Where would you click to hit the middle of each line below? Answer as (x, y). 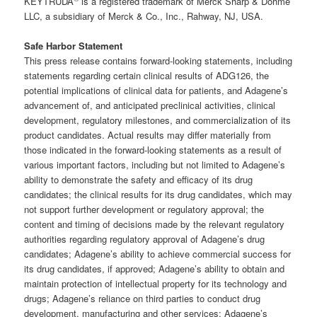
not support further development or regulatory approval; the (144, 209)
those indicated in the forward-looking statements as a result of (153, 150)
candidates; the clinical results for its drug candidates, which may (158, 195)
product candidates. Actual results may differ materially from (148, 135)
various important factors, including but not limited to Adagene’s (155, 165)
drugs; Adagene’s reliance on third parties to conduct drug (143, 299)
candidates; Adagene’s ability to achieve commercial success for (158, 254)
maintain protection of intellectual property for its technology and (156, 284)
